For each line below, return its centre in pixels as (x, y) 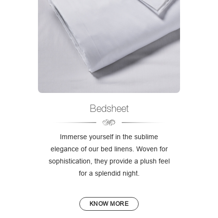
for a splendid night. (109, 173)
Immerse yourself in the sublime (109, 136)
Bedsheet (109, 108)
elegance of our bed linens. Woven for (109, 149)
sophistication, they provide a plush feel (109, 161)
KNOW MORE (109, 203)
